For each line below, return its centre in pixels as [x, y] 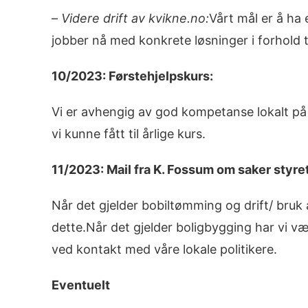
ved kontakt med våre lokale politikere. [164, 249]
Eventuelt [80, 285]
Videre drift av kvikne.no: [135, 18]
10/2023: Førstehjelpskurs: [132, 76]
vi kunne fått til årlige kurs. [128, 134]
